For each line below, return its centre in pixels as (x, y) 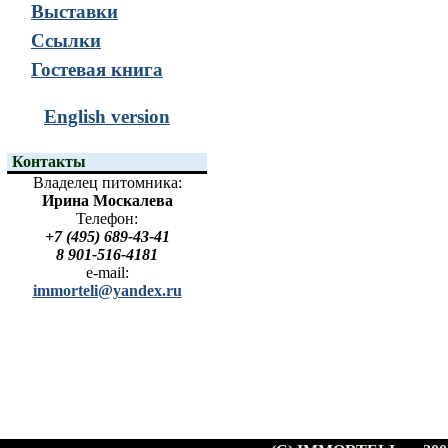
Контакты (49, 161)
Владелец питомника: (107, 182)
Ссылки (66, 40)
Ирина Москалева (107, 200)
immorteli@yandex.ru (107, 290)
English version (107, 116)
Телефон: (107, 218)
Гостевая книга (97, 69)
